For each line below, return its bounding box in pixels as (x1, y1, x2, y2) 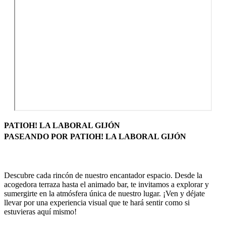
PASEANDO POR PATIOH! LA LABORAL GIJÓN (4, 132, 186, 141)
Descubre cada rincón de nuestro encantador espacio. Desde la (4, 171, 202, 180)
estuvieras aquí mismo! (4, 207, 77, 216)
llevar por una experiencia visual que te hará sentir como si (4, 198, 190, 207)
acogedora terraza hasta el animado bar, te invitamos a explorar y (4, 180, 209, 189)
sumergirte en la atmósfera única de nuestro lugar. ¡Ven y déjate (4, 189, 205, 198)
